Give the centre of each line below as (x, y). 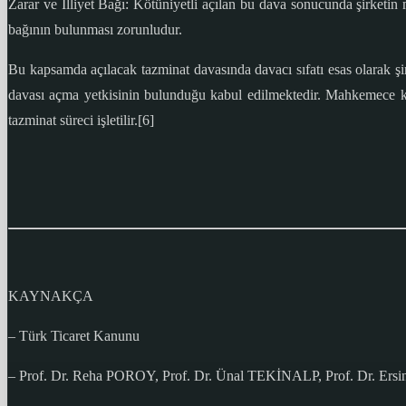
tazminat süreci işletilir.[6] (81, 121)
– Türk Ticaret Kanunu (74, 336)
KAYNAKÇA (51, 296)
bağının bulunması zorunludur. (95, 30)
